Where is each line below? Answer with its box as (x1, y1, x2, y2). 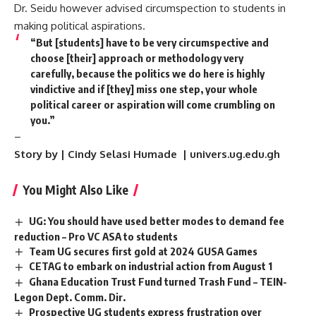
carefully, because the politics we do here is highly (30, 66, 265, 80)
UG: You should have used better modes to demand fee (29, 214, 285, 227)
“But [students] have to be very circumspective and (30, 35, 269, 49)
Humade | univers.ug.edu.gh (130, 147, 283, 161)
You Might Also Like (23, 181, 128, 197)
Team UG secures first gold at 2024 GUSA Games (29, 244, 258, 257)
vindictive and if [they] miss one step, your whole (30, 82, 257, 95)
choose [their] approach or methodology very (30, 51, 243, 64)
